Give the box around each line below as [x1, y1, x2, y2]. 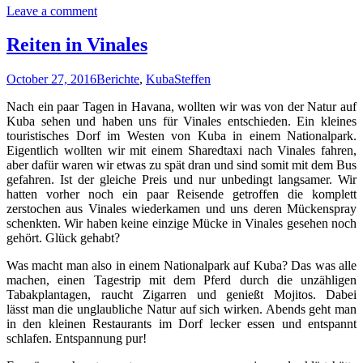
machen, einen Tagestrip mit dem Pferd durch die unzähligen [6, 273, 357, 288]
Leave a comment [6, 3, 97, 18]
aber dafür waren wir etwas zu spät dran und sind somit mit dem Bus [6, 158, 357, 173]
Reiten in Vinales [6, 34, 147, 56]
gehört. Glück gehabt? [6, 231, 120, 246]
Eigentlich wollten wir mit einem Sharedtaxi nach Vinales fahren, [6, 143, 357, 158]
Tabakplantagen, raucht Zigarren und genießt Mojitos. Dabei [6, 288, 357, 302]
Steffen [174, 72, 211, 87]
